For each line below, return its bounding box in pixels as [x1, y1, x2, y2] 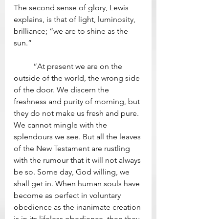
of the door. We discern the [14, 85, 111, 95]
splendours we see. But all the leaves [14, 132, 143, 142]
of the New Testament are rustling [14, 144, 132, 153]
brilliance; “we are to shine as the [14, 26, 130, 36]
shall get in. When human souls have [14, 179, 142, 189]
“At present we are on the [14, 62, 33, 71]
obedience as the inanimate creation [14, 202, 143, 212]
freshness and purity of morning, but [14, 97, 142, 107]
